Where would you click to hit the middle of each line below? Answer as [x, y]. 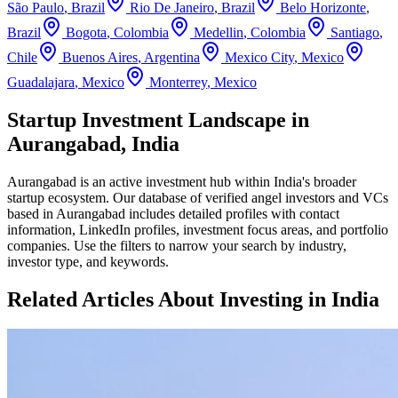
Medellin [219, 32]
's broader [329, 181]
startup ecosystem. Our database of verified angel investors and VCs [198, 197]
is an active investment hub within [175, 181]
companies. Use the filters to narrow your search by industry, [177, 245]
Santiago [355, 32]
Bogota [86, 32]
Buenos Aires [100, 57]
